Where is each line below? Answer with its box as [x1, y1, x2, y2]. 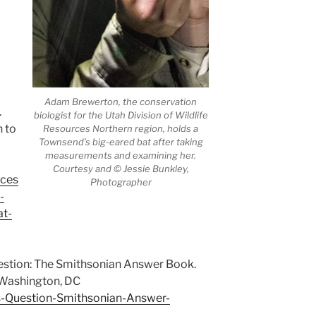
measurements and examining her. [45, 149, 197, 161]
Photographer [90, 176, 152, 188]
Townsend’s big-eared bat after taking [38, 135, 203, 147]
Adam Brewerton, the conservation [44, 95, 197, 107]
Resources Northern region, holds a [43, 122, 199, 134]
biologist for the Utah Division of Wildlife [33, 109, 208, 121]
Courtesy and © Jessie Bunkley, [52, 162, 189, 174]
